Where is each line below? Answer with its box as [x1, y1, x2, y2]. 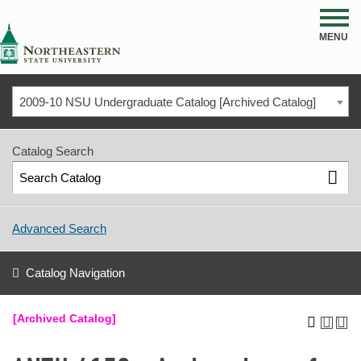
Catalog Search [12, 144, 93, 158]
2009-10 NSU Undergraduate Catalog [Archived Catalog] [19, 95, 316, 109]
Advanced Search [12, 222, 106, 236]
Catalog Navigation [25, 266, 125, 280]
